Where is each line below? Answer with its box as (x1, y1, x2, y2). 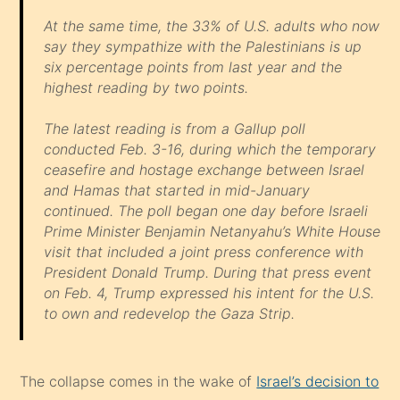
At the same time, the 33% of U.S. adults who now (43, 16, 379, 35)
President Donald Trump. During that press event (43, 263, 371, 282)
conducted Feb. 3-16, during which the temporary (43, 140, 376, 159)
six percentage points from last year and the (43, 57, 342, 76)
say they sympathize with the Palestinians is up (43, 37, 362, 55)
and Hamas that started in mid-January (43, 181, 310, 200)
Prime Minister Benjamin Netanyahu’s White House (43, 222, 380, 241)
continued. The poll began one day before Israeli (43, 202, 368, 221)
